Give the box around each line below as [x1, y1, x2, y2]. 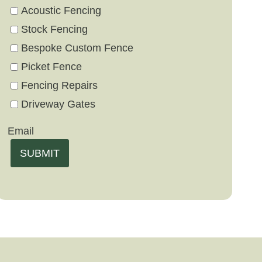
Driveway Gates [20, 98, 95, 111]
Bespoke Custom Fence [20, 42, 133, 54]
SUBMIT [19, 147, 60, 160]
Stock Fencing [20, 23, 88, 36]
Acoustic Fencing [20, 5, 101, 17]
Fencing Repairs [20, 80, 98, 92]
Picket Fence [20, 61, 82, 73]
